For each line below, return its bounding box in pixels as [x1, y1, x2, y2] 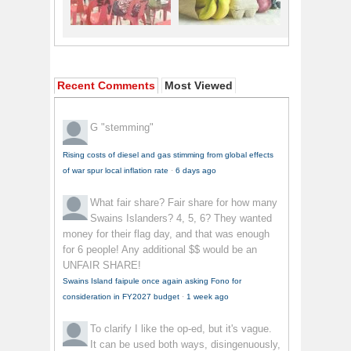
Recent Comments [57, 79, 155, 92]
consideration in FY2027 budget [63, 292, 179, 302]
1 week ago [186, 292, 229, 302]
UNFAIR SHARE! [63, 259, 141, 272]
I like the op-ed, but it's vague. [135, 323, 272, 335]
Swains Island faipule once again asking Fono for [63, 277, 241, 286]
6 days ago [175, 166, 216, 175]
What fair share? [90, 197, 168, 209]
